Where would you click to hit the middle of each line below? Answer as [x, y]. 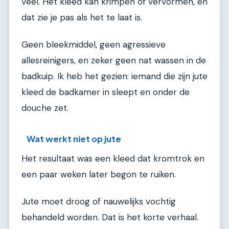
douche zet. [45, 108]
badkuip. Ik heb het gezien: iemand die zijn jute [114, 76]
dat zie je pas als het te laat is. [82, 17]
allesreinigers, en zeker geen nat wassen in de [114, 61]
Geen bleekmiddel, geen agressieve [94, 45]
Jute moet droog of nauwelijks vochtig [99, 202]
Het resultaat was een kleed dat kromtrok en [113, 158]
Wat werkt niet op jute [74, 139]
